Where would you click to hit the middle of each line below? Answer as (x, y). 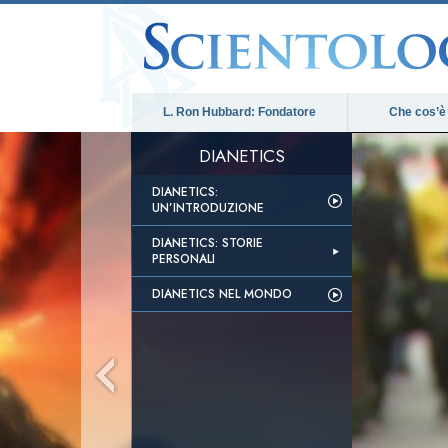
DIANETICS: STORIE (207, 243)
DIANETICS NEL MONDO (222, 294)
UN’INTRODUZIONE (208, 208)
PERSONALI (183, 259)
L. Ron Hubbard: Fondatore (239, 112)
